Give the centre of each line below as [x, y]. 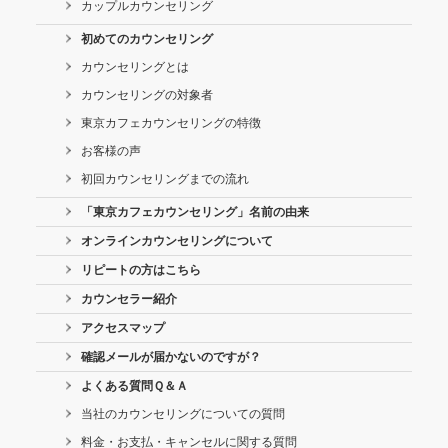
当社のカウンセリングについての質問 [182, 413]
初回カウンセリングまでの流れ [164, 178]
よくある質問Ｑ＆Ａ [134, 385]
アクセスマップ [122, 327]
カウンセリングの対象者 [146, 94]
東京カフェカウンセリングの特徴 [170, 122]
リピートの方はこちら [140, 269]
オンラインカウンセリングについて [176, 240]
